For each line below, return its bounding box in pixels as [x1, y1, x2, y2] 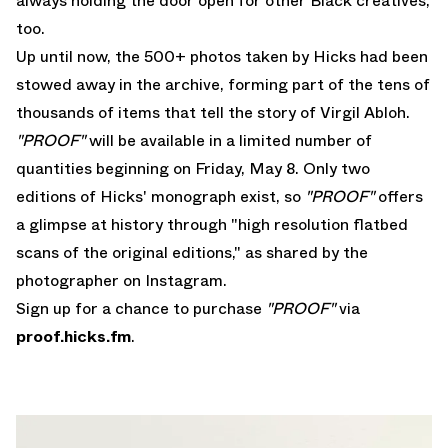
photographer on [16, 268, 145, 292]
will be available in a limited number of [89, 128, 372, 152]
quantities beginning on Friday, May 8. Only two [16, 156, 370, 180]
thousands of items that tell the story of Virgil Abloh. [16, 100, 410, 124]
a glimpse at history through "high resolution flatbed [16, 212, 408, 236]
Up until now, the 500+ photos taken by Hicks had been [16, 44, 428, 68]
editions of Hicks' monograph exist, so [16, 184, 305, 208]
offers [378, 184, 423, 208]
